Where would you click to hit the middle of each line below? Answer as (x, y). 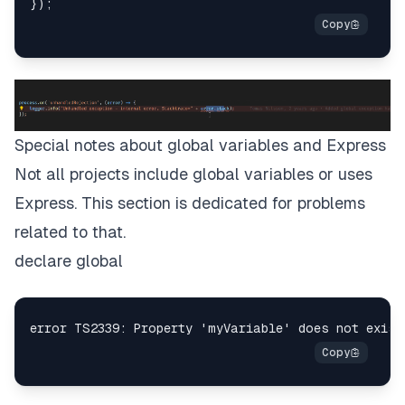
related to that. (70, 231)
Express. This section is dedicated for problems (190, 202)
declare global (69, 260)
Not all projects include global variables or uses (193, 174)
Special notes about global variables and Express (200, 145)
